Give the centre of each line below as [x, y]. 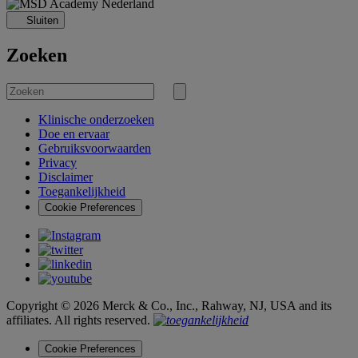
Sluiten [43, 21]
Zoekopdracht [211, 102]
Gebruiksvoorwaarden [95, 148]
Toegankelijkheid [82, 191]
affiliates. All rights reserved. [80, 320]
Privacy [58, 162]
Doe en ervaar [74, 133]
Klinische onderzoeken [96, 119]
